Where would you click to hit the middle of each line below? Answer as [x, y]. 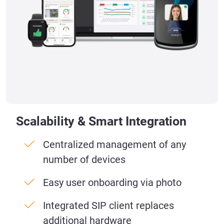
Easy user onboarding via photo [112, 183]
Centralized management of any [114, 145]
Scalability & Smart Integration [101, 121]
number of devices [84, 160]
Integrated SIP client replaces [108, 206]
